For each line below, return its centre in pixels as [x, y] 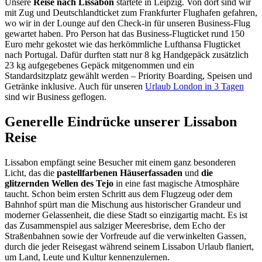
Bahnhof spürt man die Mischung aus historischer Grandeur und [123, 205]
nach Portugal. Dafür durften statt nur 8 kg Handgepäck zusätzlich [127, 55]
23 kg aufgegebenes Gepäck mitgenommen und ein [99, 65]
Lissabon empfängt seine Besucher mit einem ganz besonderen [120, 163]
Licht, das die [31, 173]
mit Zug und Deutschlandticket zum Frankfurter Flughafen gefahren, [131, 13]
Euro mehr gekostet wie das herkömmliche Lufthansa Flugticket [123, 44]
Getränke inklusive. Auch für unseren [75, 87]
